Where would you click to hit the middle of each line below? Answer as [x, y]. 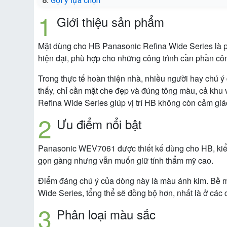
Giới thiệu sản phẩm [110, 22]
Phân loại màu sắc [106, 214]
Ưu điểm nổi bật [99, 124]
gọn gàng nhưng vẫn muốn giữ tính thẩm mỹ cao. [126, 161]
